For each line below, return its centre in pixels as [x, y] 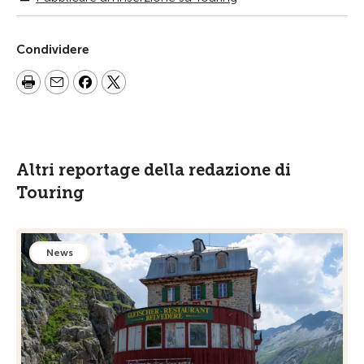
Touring [50, 193]
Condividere [53, 50]
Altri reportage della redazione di [154, 170]
